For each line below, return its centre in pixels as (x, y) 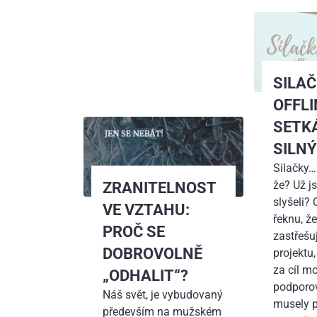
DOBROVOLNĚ (153, 253)
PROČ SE (134, 231)
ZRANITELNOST (160, 187)
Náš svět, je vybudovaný (163, 294)
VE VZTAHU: (146, 209)
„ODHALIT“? (146, 275)
